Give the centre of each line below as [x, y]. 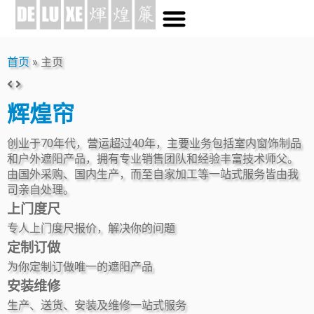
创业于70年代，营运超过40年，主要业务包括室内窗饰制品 [154, 143]
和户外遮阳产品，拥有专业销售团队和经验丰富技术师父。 [153, 158]
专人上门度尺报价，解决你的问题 [91, 228]
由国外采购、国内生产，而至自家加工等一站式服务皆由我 [153, 174]
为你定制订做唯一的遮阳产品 [80, 266]
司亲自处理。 [41, 189]
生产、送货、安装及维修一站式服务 [97, 305]
